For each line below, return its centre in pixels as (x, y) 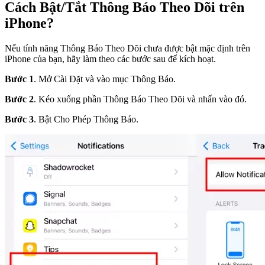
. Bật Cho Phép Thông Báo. (86, 119)
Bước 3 (19, 119)
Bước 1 (19, 79)
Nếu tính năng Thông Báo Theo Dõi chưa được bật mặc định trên (127, 48)
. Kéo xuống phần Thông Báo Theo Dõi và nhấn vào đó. (140, 99)
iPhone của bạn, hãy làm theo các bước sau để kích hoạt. (110, 59)
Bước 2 (19, 99)
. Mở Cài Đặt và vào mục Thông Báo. (105, 79)
